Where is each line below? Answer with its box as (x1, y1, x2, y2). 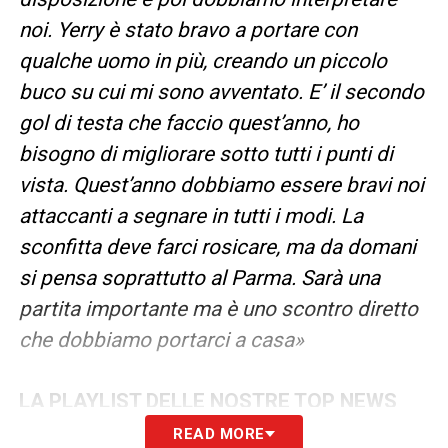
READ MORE (173, 424, 265, 443)
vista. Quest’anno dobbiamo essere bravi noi (18, 172, 424, 197)
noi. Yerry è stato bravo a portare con (18, 17, 357, 42)
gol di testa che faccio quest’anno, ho (18, 110, 359, 135)
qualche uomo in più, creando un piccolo (18, 48, 387, 73)
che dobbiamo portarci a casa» (18, 327, 304, 352)
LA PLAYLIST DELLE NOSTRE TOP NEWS (18, 388, 397, 413)
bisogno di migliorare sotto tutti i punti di (18, 141, 393, 166)
